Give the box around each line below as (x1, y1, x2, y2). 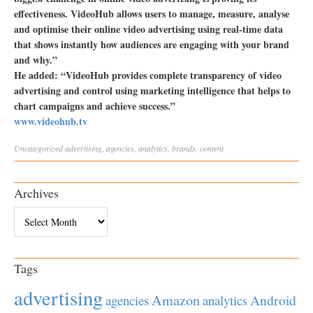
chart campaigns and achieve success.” (14, 99, 175, 113)
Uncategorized (14, 143, 63, 154)
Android (250, 291, 296, 310)
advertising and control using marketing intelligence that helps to (14, 83, 291, 98)
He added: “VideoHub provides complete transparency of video (14, 68, 282, 82)
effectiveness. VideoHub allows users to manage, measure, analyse (14, 6, 289, 21)
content (200, 143, 224, 154)
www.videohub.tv (14, 114, 87, 129)
